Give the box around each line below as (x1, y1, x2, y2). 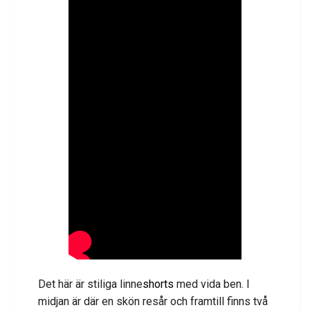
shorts (143, 277, 174, 291)
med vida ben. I (174, 277, 250, 291)
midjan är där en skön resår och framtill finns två (38, 294, 268, 308)
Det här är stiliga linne (38, 277, 143, 291)
